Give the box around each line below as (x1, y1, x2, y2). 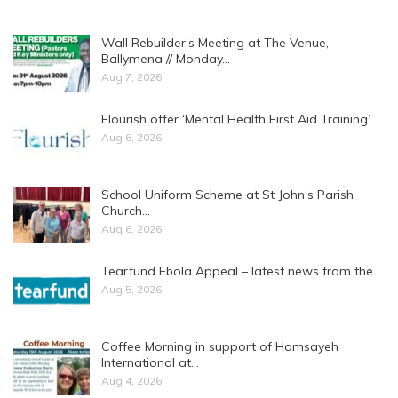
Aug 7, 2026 (101, 69, 162, 84)
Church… (101, 203, 150, 219)
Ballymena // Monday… (101, 50, 230, 67)
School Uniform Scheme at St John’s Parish (101, 187, 354, 203)
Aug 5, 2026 (101, 282, 162, 296)
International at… (101, 354, 199, 371)
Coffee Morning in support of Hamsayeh (101, 338, 338, 355)
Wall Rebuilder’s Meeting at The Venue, (101, 34, 329, 51)
